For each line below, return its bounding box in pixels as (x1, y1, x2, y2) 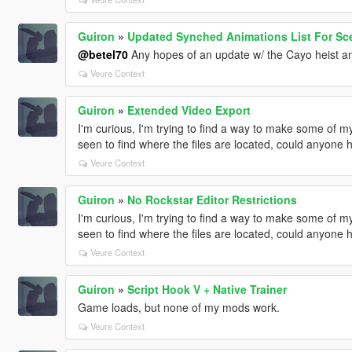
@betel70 (77, 46, 128, 62)
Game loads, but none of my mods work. (77, 299, 280, 315)
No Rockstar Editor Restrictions (126, 191, 297, 207)
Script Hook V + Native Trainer (126, 280, 287, 297)
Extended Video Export (126, 101, 251, 118)
